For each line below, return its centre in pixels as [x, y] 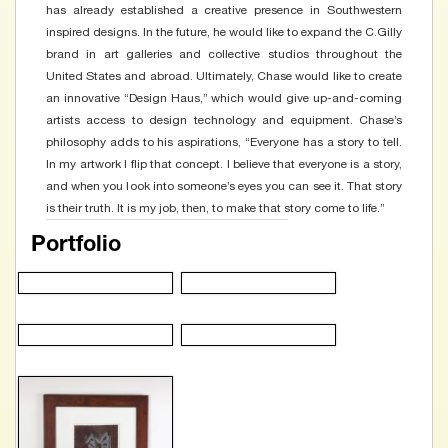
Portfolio [76, 246]
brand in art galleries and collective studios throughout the [224, 53]
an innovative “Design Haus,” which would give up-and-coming [224, 97]
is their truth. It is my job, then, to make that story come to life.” [215, 207]
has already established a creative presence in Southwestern [224, 9]
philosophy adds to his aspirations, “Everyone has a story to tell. [224, 141]
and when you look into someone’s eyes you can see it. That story [224, 185]
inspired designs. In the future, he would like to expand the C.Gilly [224, 31]
